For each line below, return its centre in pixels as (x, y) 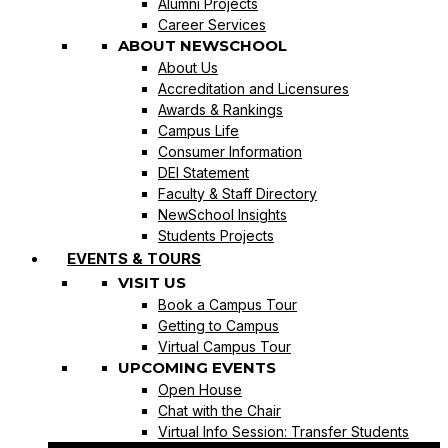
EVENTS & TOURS (134, 258)
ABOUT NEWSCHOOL (202, 45)
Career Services (212, 24)
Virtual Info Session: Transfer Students (283, 431)
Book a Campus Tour (227, 304)
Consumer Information (230, 151)
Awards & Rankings (220, 109)
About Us (188, 67)
